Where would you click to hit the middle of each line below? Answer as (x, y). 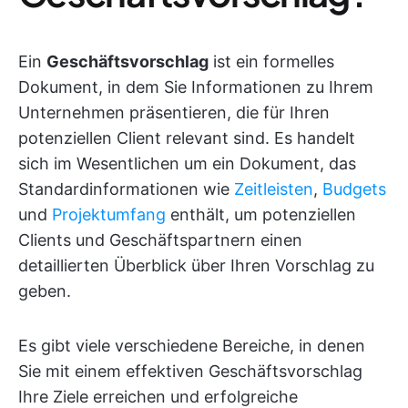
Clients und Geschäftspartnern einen (160, 240)
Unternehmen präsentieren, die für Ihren (174, 112)
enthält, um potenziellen (261, 214)
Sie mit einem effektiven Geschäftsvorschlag (190, 371)
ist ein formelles (271, 61)
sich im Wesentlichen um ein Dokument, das (187, 163)
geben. (45, 291)
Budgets (354, 189)
